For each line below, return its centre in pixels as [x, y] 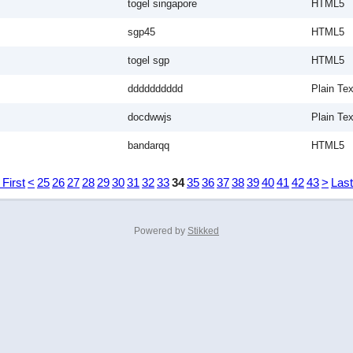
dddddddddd [155, 89]
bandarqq [149, 145]
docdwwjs [150, 117]
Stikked [203, 231]
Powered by [161, 231]
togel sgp [149, 60]
